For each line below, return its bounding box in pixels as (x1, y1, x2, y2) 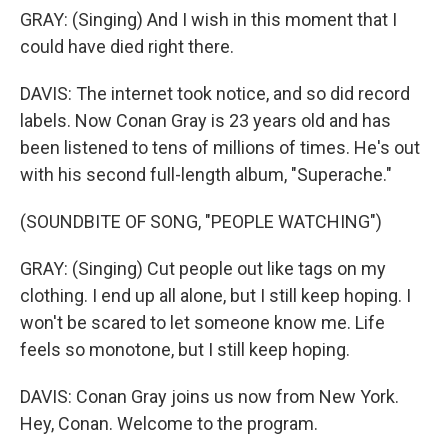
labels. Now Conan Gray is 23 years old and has (20, 110, 391, 131)
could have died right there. (20, 36, 234, 57)
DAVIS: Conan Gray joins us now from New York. (20, 386, 399, 407)
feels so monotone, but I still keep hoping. (20, 339, 350, 360)
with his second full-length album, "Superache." (20, 164, 392, 185)
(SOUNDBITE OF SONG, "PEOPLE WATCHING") (20, 211, 382, 232)
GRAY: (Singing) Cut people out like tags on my (20, 258, 386, 279)
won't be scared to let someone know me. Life (20, 312, 385, 333)
